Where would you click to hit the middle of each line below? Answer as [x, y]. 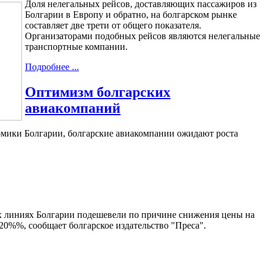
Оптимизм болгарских [98, 92]
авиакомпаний [73, 108]
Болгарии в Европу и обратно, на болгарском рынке [131, 15]
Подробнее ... [52, 67]
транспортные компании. [76, 47]
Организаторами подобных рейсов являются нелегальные [142, 36]
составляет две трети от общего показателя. [113, 26]
